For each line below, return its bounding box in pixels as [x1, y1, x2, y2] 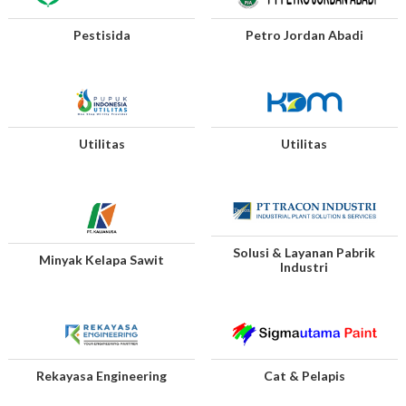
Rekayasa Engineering [36, 367, 167, 383]
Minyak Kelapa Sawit [39, 251, 164, 267]
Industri [280, 258, 329, 275]
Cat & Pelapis [263, 367, 345, 383]
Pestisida [72, 26, 130, 43]
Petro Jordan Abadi [245, 26, 363, 43]
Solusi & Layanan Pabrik [233, 244, 376, 260]
